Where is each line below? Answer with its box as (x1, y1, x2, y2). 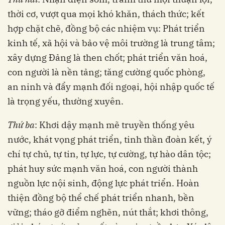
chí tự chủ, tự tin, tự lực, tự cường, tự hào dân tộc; (8, 148, 211, 160)
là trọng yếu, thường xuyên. (8, 95, 124, 107)
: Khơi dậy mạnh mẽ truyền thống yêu (35, 119, 194, 131)
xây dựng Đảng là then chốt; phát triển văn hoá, (8, 51, 207, 63)
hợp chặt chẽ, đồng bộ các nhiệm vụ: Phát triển (8, 22, 205, 34)
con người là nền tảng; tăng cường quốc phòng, (8, 66, 205, 78)
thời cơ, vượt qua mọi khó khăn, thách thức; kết (8, 8, 204, 20)
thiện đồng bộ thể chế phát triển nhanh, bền (8, 191, 194, 203)
